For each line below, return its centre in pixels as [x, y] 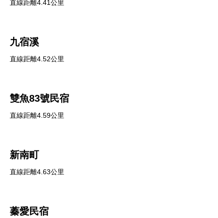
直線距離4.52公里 [37, 59]
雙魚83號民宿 [39, 98]
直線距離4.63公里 [37, 172]
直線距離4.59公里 [37, 115]
